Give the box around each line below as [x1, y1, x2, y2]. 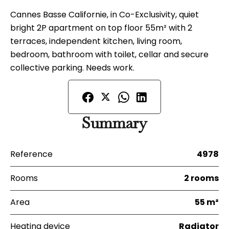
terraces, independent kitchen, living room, [10, 35, 182, 47]
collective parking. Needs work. [10, 62, 134, 74]
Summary [82, 113, 147, 133]
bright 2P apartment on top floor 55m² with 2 [10, 22, 192, 34]
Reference [10, 148, 53, 160]
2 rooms [184, 172, 219, 184]
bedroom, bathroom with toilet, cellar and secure [10, 49, 209, 60]
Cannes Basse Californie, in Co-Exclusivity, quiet [10, 9, 199, 20]
